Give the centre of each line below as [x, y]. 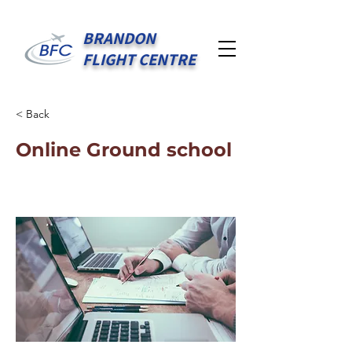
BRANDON [119, 38]
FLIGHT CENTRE [139, 59]
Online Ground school [124, 150]
